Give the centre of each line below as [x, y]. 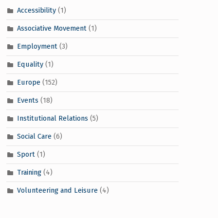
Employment [37, 46]
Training [29, 172]
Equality [30, 64]
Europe [28, 82]
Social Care [34, 136]
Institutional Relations [52, 118]
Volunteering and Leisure [57, 190]
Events [27, 100]
